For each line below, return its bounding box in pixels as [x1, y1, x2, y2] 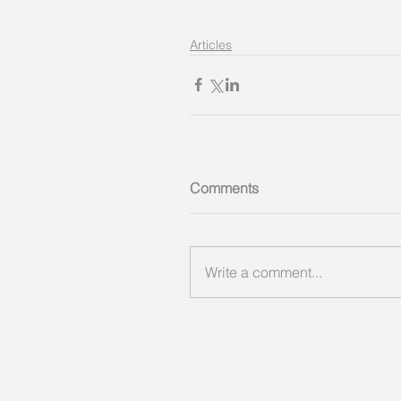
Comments [190, 178, 259, 197]
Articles [190, 36, 232, 53]
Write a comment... [205, 262, 322, 281]
